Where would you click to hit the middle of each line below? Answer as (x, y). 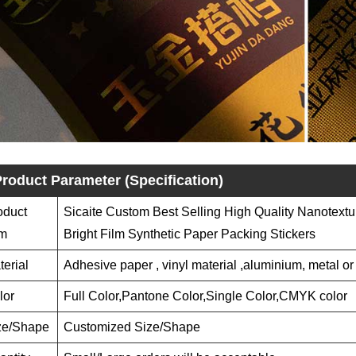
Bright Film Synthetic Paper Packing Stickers (190, 234)
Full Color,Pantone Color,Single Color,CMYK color (205, 296)
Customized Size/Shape (132, 327)
